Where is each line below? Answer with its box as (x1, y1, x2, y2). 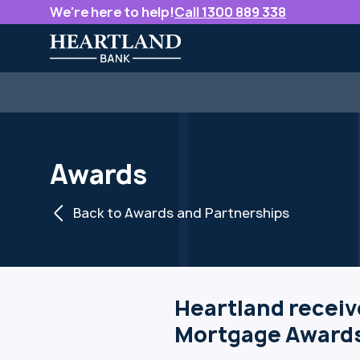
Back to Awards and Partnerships (73, 203, 289, 222)
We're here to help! (50, 3, 174, 21)
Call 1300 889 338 (174, 3, 286, 21)
